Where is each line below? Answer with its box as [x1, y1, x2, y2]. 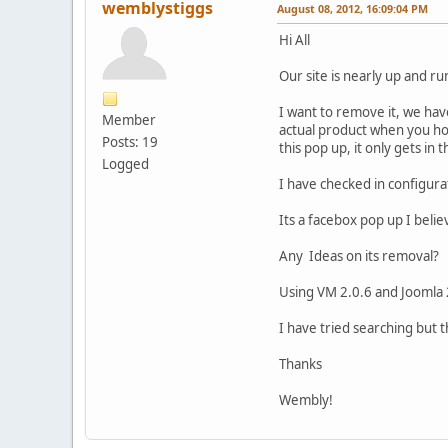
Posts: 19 [102, 132, 158, 151]
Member [102, 110, 156, 129]
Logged [102, 154, 149, 173]
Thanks [279, 354, 322, 373]
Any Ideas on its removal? [279, 246, 439, 265]
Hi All [279, 30, 310, 49]
